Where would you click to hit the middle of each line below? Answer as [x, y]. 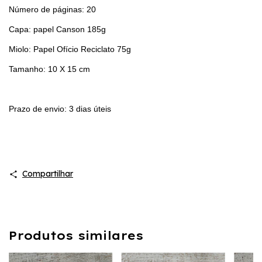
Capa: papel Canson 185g [57, 29]
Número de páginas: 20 [54, 9]
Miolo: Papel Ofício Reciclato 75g [70, 49]
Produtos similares [76, 235]
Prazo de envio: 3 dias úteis [61, 108]
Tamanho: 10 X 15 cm [49, 69]
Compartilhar [47, 173]
